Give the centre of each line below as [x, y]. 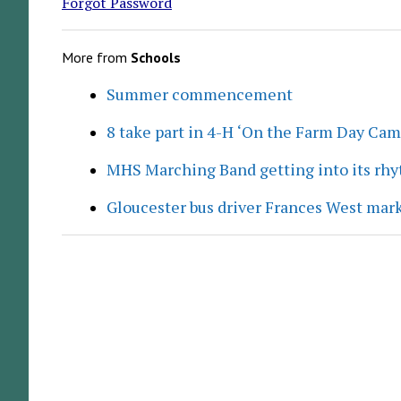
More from [96, 57]
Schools [155, 57]
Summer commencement [199, 94]
